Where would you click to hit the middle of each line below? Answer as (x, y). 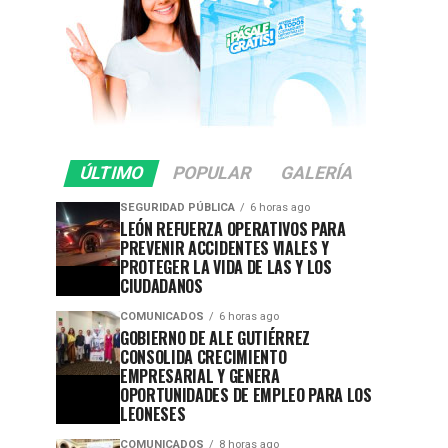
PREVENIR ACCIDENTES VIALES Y (225, 248)
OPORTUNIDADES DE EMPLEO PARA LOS (246, 395)
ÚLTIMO (111, 173)
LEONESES (153, 414)
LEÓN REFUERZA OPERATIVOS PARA (233, 229)
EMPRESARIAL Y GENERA (200, 376)
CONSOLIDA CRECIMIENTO (203, 357)
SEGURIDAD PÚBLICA (177, 208)
